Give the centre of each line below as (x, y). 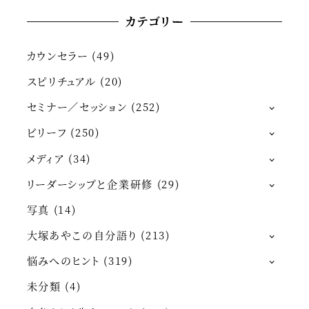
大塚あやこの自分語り (82, 235)
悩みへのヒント (63, 261)
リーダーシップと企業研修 (90, 183)
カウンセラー (57, 55)
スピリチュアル (61, 81)
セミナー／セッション (77, 107)
